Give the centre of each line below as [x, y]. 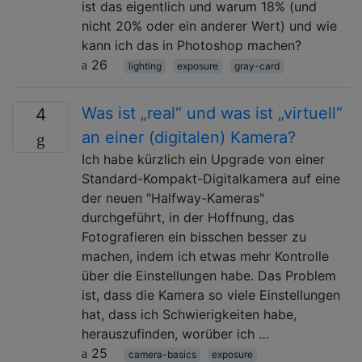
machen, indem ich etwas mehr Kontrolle [205, 256]
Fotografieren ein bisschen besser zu [194, 236]
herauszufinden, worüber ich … [175, 333]
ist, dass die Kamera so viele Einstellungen [211, 295]
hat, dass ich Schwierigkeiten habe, [189, 314]
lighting [145, 65]
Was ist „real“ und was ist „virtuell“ [212, 113]
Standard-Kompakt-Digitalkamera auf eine [211, 178]
